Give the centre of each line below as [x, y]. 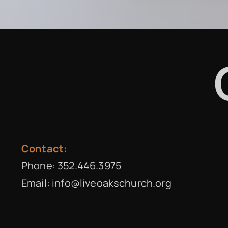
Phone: [39, 166]
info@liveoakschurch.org [112, 183]
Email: [37, 183]
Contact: [44, 148]
